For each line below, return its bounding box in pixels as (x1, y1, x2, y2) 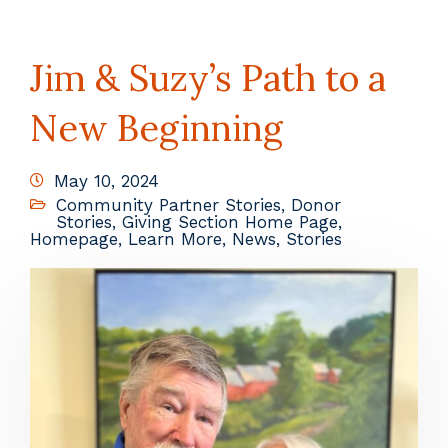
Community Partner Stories (56, 195, 281, 216)
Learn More (128, 229, 222, 250)
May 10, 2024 (54, 171, 159, 192)
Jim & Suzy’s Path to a (30, 55, 386, 102)
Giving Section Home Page (122, 212, 338, 233)
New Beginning (30, 105, 283, 152)
